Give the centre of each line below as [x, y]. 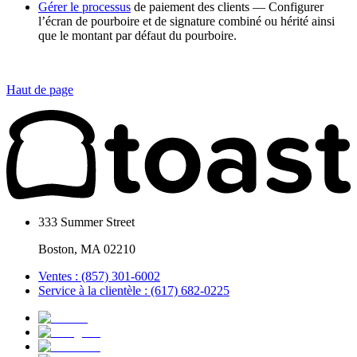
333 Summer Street [86, 222]
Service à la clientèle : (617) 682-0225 [134, 290]
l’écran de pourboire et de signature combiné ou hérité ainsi [186, 22]
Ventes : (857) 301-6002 [99, 276]
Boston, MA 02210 [87, 249]
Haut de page [40, 90]
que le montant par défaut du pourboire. [137, 36]
